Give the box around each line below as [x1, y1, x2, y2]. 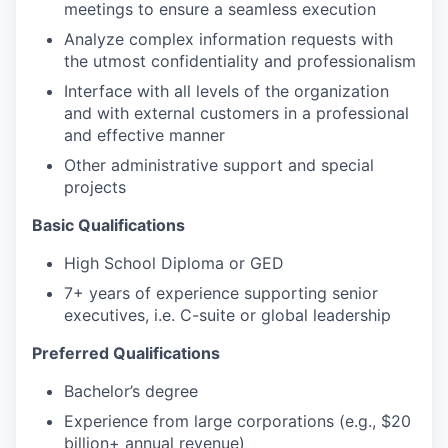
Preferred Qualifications [32, 343, 220, 363]
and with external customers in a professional [64, 103, 409, 123]
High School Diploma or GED [64, 253, 284, 273]
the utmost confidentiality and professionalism [64, 51, 416, 71]
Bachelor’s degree [64, 381, 198, 401]
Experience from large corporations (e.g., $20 [64, 411, 411, 431]
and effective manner [64, 125, 225, 145]
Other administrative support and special [64, 155, 374, 175]
